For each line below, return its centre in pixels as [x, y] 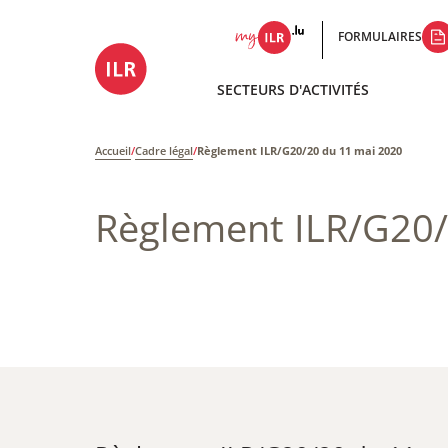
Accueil [113, 150]
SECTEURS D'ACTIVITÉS [293, 89]
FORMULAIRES [380, 36]
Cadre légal [164, 150]
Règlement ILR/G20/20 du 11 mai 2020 [299, 150]
